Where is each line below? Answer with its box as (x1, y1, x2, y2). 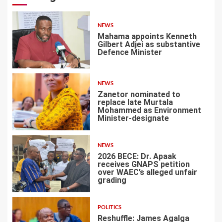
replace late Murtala (97, 98, 173, 108)
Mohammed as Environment (97, 106, 201, 115)
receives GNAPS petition (97, 160, 190, 169)
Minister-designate (97, 113, 169, 123)
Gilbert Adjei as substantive (97, 40, 200, 50)
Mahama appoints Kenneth (97, 32, 197, 42)
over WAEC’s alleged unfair (97, 167, 197, 177)
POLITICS (97, 205, 121, 211)
